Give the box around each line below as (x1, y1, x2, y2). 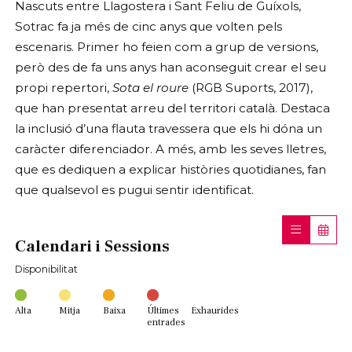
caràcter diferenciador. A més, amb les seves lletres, (15, 141, 326, 157)
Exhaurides (191, 303, 239, 317)
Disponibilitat (15, 262, 78, 275)
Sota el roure (112, 80, 189, 96)
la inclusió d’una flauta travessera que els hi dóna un (15, 121, 322, 137)
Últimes (147, 303, 179, 317)
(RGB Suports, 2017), (189, 80, 313, 96)
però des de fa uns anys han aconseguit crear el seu (15, 60, 326, 75)
